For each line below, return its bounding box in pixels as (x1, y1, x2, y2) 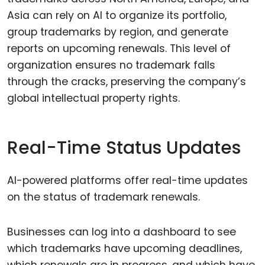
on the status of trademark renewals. (7, 189, 200, 204)
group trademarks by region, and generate (7, 24, 228, 39)
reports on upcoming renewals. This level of (7, 41, 231, 56)
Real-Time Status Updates (7, 135, 241, 161)
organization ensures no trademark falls (7, 57, 215, 72)
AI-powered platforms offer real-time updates (7, 173, 248, 188)
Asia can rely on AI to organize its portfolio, (7, 8, 227, 22)
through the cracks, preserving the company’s (7, 74, 246, 89)
